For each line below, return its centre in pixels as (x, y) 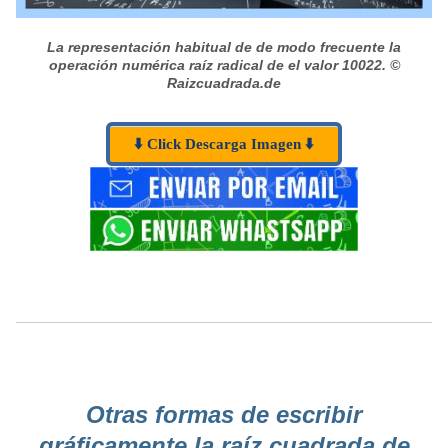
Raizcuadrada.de (224, 82)
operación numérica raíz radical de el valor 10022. (217, 64)
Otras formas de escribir (224, 415)
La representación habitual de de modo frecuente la (224, 46)
